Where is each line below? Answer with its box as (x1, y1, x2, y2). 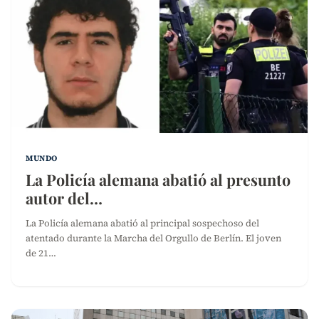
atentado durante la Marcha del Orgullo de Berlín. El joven (26, 231, 281, 245)
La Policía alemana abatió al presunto (26, 169, 291, 190)
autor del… (26, 188, 103, 209)
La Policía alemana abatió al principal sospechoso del (26, 216, 259, 230)
